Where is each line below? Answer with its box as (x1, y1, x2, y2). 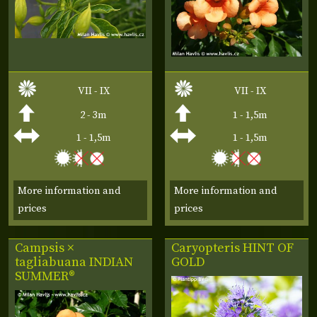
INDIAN (89, 254, 134, 271)
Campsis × (15, 240, 75, 257)
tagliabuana (15, 254, 90, 271)
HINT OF (243, 240, 294, 257)
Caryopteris (171, 240, 243, 257)
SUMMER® (15, 268, 76, 285)
